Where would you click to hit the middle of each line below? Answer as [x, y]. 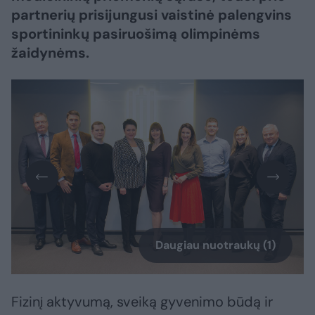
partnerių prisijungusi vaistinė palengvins [152, 15]
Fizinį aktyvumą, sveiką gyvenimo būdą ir [142, 302]
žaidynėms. [50, 53]
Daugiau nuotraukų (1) [216, 245]
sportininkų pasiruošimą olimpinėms [136, 34]
